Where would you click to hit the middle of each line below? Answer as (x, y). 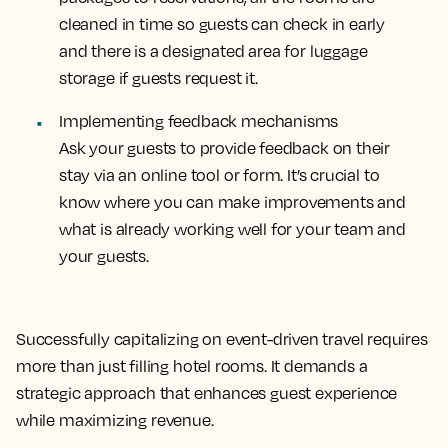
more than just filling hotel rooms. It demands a (192, 365)
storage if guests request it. (158, 77)
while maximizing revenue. (115, 419)
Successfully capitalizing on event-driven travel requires (222, 338)
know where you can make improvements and (232, 201)
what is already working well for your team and (232, 228)
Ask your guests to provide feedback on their (225, 147)
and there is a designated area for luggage (213, 50)
